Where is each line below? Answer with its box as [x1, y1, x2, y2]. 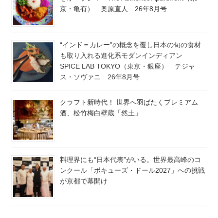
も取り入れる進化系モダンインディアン [60, 52, 189, 60]
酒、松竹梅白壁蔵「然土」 [60, 109, 142, 117]
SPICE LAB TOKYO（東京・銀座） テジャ [60, 62, 195, 71]
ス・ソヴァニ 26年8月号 [60, 73, 140, 81]
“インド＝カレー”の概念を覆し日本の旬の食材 [60, 41, 201, 49]
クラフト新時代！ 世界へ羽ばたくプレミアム [60, 98, 198, 107]
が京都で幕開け [60, 177, 108, 185]
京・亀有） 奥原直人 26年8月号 [60, 5, 167, 13]
